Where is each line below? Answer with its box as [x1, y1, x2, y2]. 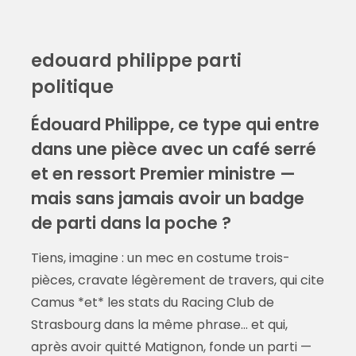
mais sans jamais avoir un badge [30, 187, 304, 211]
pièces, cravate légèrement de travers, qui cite [30, 271, 324, 290]
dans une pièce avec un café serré [30, 137, 316, 161]
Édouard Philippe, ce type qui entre [30, 113, 319, 137]
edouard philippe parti [30, 48, 242, 74]
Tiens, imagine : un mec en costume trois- [30, 249, 290, 268]
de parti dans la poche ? [30, 211, 231, 235]
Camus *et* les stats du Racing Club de [30, 293, 274, 312]
